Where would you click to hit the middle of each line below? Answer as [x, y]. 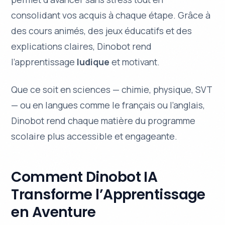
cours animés [57, 31]
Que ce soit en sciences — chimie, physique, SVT [112, 90]
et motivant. [135, 62]
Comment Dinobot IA [84, 177]
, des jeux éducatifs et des [138, 31]
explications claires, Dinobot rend [82, 46]
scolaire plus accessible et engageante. [94, 136]
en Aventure [53, 212]
